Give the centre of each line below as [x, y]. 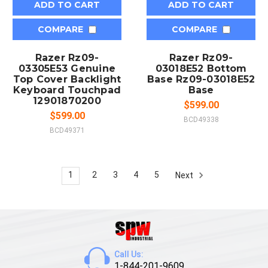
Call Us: [129, 254]
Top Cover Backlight [67, 79]
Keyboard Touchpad [67, 90]
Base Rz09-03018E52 [201, 79]
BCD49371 [67, 130]
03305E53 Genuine [67, 68]
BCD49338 [201, 119]
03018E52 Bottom [201, 68]
